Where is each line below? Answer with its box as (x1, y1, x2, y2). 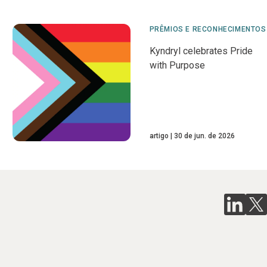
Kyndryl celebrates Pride (149, 45, 253, 57)
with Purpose (149, 60, 205, 71)
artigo (149, 132, 169, 141)
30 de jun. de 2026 (173, 132, 235, 141)
